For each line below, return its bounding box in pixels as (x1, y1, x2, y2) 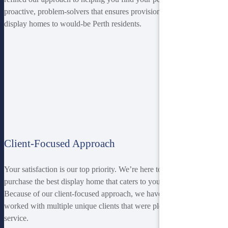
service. (4, 213, 28, 222)
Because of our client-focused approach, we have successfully (4, 189, 203, 198)
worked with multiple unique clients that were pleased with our (4, 201, 206, 210)
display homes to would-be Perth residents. (4, 19, 141, 28)
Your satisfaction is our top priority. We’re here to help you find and (4, 164, 220, 174)
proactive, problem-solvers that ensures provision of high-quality (4, 7, 210, 16)
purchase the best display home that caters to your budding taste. (4, 177, 210, 186)
